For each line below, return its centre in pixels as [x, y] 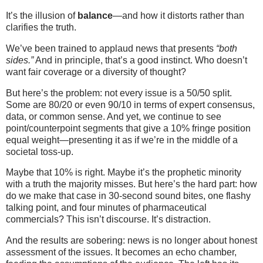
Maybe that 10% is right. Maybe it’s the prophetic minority [124, 173]
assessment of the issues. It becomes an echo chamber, [121, 252]
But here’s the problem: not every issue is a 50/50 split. [119, 93]
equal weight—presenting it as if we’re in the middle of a [122, 140]
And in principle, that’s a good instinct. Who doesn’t [140, 60]
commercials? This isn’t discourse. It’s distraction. [108, 220]
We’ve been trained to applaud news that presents [111, 48]
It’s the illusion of [42, 16]
